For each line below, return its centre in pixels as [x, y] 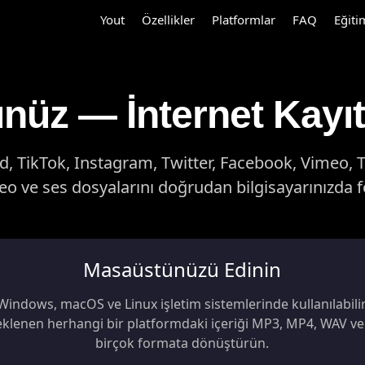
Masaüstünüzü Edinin [182, 269]
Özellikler [168, 20]
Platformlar [244, 20]
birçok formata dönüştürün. [182, 343]
